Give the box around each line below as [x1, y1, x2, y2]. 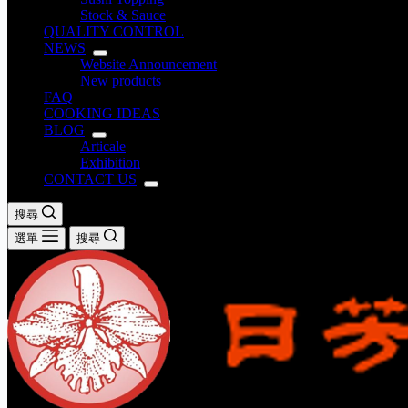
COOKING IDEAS [44, 106, 160, 121]
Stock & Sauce [80, 7, 166, 23]
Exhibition [80, 155, 140, 170]
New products [80, 73, 161, 88]
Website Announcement [80, 56, 217, 72]
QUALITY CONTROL [44, 24, 184, 39]
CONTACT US [44, 171, 137, 187]
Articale [80, 138, 126, 154]
